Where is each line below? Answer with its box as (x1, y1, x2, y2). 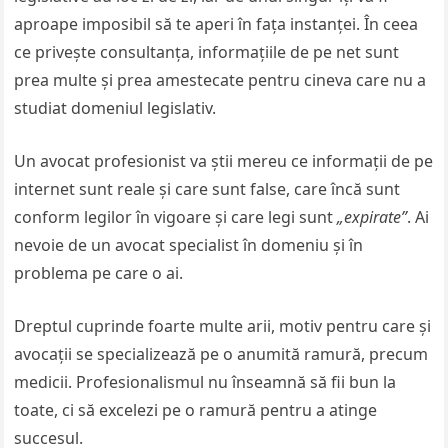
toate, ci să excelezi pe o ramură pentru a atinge (14, 399, 378, 421)
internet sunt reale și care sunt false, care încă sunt (14, 178, 401, 200)
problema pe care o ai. (14, 262, 184, 284)
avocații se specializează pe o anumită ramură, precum (14, 343, 429, 365)
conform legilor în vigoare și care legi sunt (14, 206, 338, 228)
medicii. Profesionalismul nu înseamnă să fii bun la (14, 371, 397, 393)
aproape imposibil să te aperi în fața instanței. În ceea (14, 13, 419, 35)
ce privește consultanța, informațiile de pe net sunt (14, 41, 400, 63)
